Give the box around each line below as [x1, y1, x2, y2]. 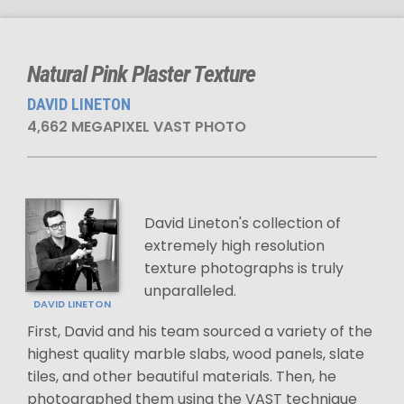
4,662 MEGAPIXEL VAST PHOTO [27, 116, 246, 137]
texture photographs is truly [144, 258, 344, 279]
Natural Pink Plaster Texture [27, 60, 255, 87]
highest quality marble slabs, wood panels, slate [27, 344, 364, 364]
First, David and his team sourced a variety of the [27, 321, 372, 342]
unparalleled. [144, 280, 236, 301]
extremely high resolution [144, 235, 325, 256]
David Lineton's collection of [144, 213, 341, 234]
